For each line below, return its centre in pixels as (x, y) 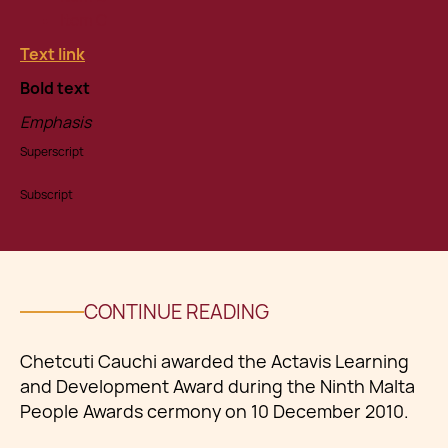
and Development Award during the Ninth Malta (217, 386)
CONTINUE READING (176, 312)
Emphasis (55, 122)
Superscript (52, 152)
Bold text (55, 88)
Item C (83, 20)
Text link (52, 54)
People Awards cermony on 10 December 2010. (214, 411)
